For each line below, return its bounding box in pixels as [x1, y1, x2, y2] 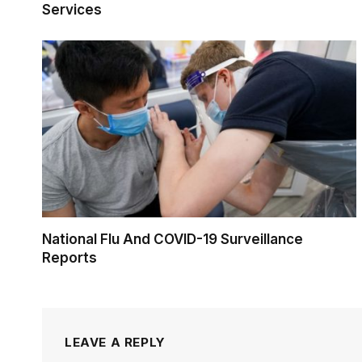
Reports [42, 250, 97, 267]
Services [42, 2, 102, 19]
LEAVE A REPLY [65, 335, 166, 351]
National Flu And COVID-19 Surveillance [42, 231, 303, 248]
